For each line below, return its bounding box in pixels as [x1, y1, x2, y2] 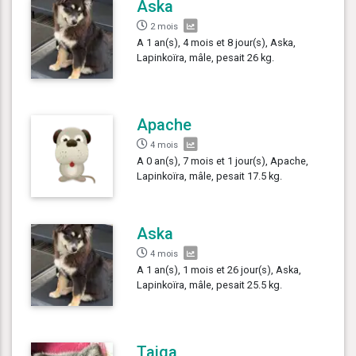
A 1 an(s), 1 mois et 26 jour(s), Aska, [137, 264, 302, 277]
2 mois [150, 21, 179, 33]
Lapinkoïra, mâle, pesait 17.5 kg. [137, 170, 283, 183]
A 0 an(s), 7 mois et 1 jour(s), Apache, [137, 155, 309, 168]
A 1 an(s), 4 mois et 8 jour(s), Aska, [137, 37, 296, 49]
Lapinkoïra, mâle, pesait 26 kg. [137, 52, 275, 64]
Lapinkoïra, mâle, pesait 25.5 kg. [137, 279, 283, 292]
